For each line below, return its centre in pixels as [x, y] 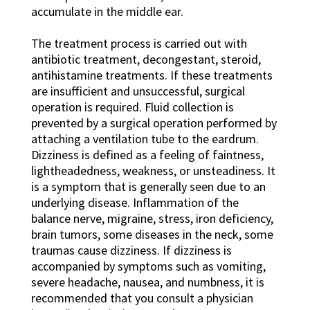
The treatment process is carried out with [139, 44]
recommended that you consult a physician [142, 298]
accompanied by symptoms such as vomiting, [148, 266]
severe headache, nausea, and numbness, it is [147, 282]
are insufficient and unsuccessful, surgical [138, 91]
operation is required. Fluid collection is [132, 107]
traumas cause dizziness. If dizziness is [131, 250]
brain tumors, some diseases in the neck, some [152, 235]
